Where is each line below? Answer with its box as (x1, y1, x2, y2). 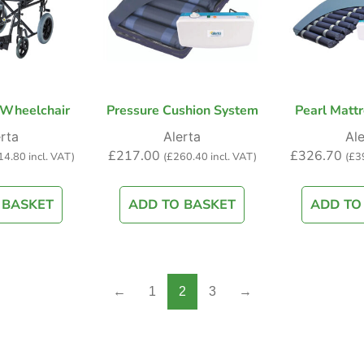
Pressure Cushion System (106, 102, 258, 120)
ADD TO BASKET (128, 196, 236, 214)
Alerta (163, 128, 201, 145)
